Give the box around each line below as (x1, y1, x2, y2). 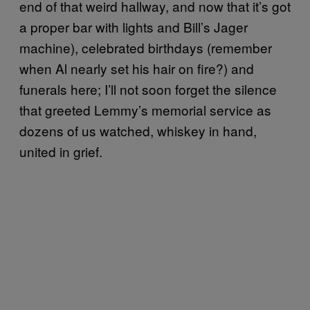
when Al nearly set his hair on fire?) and (19, 59, 254, 78)
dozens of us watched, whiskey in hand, (19, 121, 257, 140)
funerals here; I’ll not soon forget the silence (19, 80, 277, 99)
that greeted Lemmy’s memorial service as (19, 100, 271, 120)
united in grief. (19, 142, 102, 161)
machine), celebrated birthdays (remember (19, 38, 272, 57)
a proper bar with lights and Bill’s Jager (19, 17, 248, 37)
